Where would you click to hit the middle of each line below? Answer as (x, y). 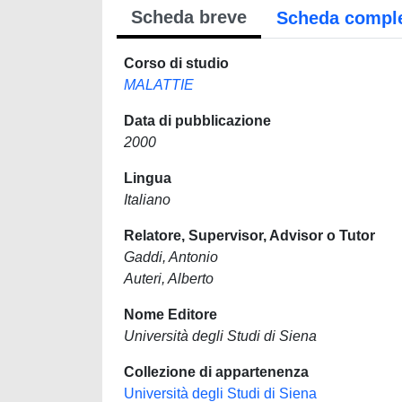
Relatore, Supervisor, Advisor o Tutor (249, 236)
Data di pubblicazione (197, 121)
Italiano (147, 200)
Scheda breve (189, 17)
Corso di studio (176, 63)
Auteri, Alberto (169, 279)
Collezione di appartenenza (216, 372)
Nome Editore (170, 315)
